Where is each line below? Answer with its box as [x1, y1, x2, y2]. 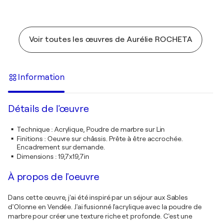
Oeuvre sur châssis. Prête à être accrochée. [47, 134, 183, 143]
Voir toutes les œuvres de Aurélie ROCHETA [29, 35, 192, 44]
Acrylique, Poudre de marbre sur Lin [54, 125, 165, 133]
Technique [17, 125, 50, 133]
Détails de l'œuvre [8, 103, 89, 114]
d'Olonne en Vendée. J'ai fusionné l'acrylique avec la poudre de [8, 202, 202, 211]
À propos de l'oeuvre [8, 171, 99, 183]
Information [18, 73, 65, 82]
